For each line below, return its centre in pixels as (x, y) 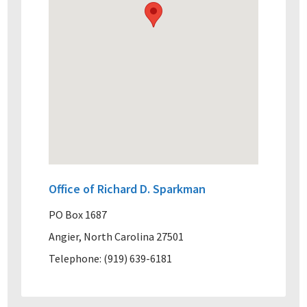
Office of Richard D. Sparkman (127, 189)
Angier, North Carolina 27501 (116, 236)
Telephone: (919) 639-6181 (111, 258)
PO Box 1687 (78, 214)
